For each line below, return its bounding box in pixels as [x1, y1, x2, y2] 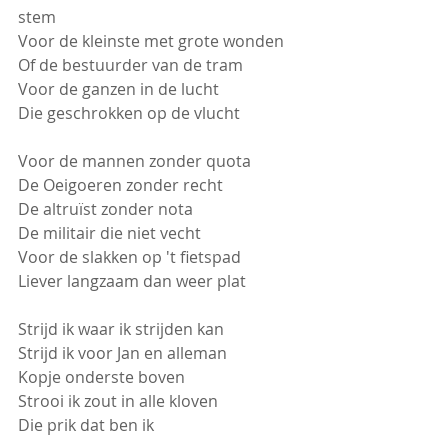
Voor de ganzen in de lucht [18, 78, 223, 100]
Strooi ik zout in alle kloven [18, 390, 218, 412]
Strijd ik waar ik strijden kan [18, 318, 224, 340]
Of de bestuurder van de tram [18, 54, 243, 76]
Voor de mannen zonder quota [18, 150, 255, 172]
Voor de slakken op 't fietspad [18, 246, 245, 268]
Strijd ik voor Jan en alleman [18, 342, 227, 364]
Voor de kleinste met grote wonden [18, 30, 284, 52]
